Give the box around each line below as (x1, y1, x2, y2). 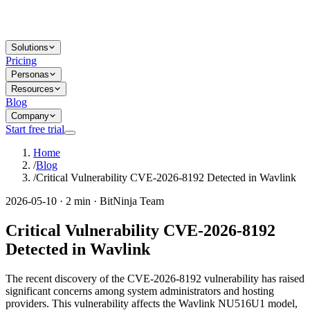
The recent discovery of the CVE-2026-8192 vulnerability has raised (6, 272, 304, 284)
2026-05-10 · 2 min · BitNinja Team (6, 195, 164, 207)
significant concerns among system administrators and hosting (6, 284, 274, 297)
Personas (11, 69, 49, 80)
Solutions (11, 42, 48, 53)
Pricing (6, 55, 37, 66)
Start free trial (6, 123, 64, 135)
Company (11, 111, 49, 121)
